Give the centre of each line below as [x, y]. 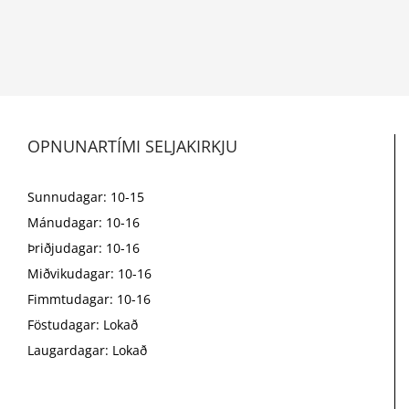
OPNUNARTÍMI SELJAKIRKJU [132, 146]
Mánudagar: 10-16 [84, 222]
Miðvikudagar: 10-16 [89, 273]
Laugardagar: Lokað [87, 350]
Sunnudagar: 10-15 [86, 196]
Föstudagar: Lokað [83, 324]
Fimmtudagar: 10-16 [89, 299]
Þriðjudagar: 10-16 [84, 247]
